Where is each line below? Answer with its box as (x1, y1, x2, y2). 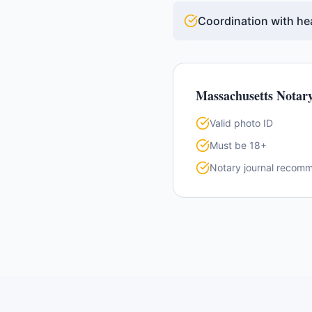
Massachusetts (196, 86, 273, 104)
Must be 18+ (210, 139, 267, 151)
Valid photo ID (210, 117, 273, 129)
